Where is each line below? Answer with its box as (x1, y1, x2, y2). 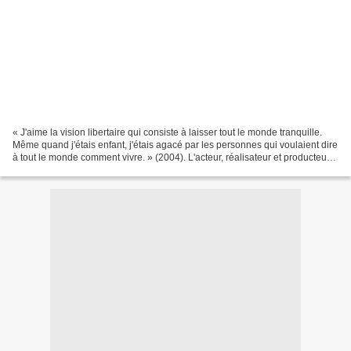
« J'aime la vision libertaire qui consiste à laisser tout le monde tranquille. (13, 126, 322, 138)
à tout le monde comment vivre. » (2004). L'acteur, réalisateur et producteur (13, 151, 330, 163)
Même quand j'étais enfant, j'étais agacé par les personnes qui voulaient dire (13, 139, 338, 150)
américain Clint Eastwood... (13, 164, 128, 175)
